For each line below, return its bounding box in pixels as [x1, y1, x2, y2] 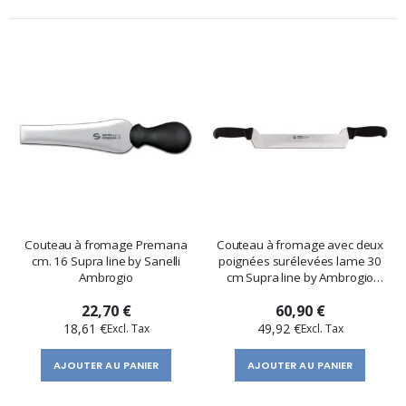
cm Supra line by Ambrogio [226, 269, 374, 286]
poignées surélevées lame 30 [217, 253, 382, 270]
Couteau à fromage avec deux [216, 237, 384, 254]
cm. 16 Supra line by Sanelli [31, 253, 181, 270]
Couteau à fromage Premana [24, 237, 188, 254]
